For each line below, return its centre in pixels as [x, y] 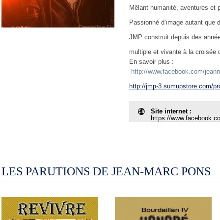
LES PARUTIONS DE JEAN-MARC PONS [106, 171]
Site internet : [171, 111]
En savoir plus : [151, 62]
